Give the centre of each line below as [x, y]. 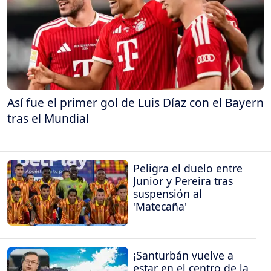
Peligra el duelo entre [188, 168]
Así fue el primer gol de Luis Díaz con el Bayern [135, 102]
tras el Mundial [48, 118]
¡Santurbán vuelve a [183, 255]
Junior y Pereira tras [183, 181]
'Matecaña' [160, 207]
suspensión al [168, 194]
